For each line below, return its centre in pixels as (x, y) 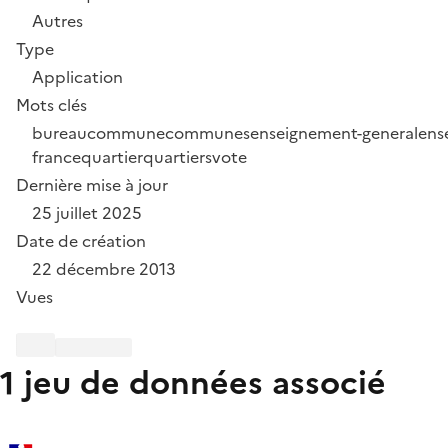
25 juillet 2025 (87, 212)
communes (207, 132)
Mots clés (51, 104)
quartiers (177, 156)
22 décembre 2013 (104, 268)
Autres (57, 20)
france (56, 156)
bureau (59, 132)
